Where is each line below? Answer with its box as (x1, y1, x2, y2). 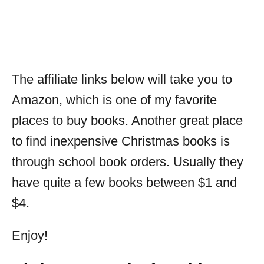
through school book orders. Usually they (12, 154, 243, 170)
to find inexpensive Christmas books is (12, 134, 230, 149)
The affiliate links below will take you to (12, 72, 232, 87)
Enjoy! (12, 228, 48, 243)
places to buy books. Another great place (12, 113, 243, 128)
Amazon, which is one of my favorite (12, 93, 217, 108)
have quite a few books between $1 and (12, 175, 237, 190)
